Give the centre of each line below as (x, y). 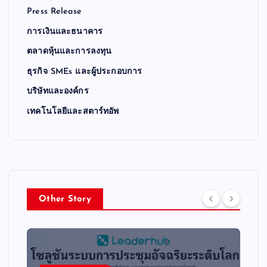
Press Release (54, 12)
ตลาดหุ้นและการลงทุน (69, 52)
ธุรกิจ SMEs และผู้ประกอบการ (85, 72)
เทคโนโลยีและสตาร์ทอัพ (73, 112)
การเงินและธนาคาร (65, 32)
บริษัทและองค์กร (58, 92)
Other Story (65, 200)
